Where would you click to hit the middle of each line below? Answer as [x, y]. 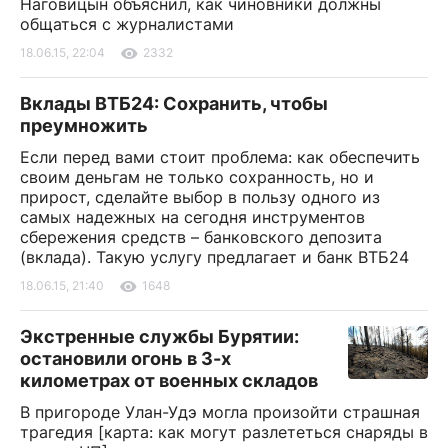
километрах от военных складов [169, 380]
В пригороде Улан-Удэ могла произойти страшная [220, 411]
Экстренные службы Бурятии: [159, 336]
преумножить [84, 125]
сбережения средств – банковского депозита [201, 236]
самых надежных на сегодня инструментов [192, 216]
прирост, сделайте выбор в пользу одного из [200, 196]
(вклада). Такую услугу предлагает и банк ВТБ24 [214, 256]
